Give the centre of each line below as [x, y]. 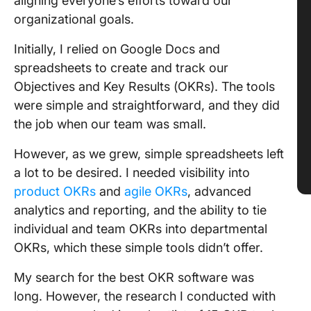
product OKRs [55, 191]
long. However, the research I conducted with [145, 296]
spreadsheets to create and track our [121, 68]
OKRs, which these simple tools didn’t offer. [140, 247]
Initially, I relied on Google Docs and [117, 49]
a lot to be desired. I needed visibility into [132, 173]
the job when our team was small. [112, 124]
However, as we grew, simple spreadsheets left [149, 154]
